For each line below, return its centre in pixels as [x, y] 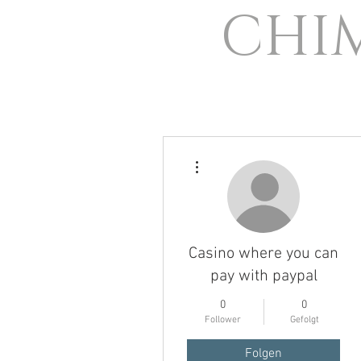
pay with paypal [263, 276]
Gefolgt [304, 320]
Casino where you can [263, 254]
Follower [223, 320]
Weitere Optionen [238, 156]
